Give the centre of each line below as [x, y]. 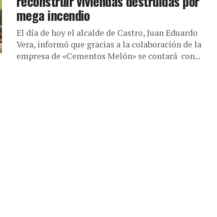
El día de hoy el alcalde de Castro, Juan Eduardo [107, 33]
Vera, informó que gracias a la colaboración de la [109, 44]
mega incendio [53, 15]
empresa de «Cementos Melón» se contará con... [108, 56]
